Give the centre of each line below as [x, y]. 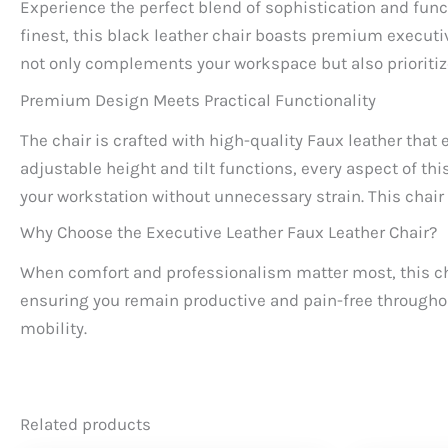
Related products [85, 423]
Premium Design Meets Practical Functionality [198, 99]
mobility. [53, 327]
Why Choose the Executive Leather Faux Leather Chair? [228, 232]
